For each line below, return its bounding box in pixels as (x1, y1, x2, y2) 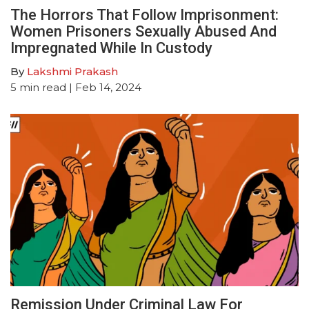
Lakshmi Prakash (27, 64, 118, 78)
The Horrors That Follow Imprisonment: (10, 6, 279, 23)
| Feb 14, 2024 (66, 80, 141, 94)
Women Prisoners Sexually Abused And (10, 22, 277, 40)
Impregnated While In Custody (10, 39, 212, 57)
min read (19, 80, 66, 94)
